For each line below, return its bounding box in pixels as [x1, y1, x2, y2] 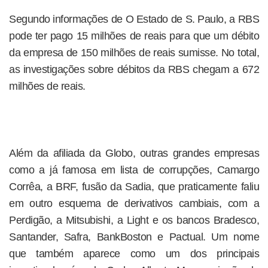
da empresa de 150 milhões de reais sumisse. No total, [9, 47, 259, 59]
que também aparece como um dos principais [9, 248, 259, 260]
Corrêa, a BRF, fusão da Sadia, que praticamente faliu [9, 181, 259, 193]
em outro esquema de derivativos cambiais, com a [9, 197, 259, 209]
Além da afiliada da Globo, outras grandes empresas [9, 147, 259, 159]
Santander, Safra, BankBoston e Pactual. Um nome [9, 231, 259, 243]
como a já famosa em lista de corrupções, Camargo [9, 164, 259, 176]
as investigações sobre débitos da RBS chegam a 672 [9, 63, 259, 75]
